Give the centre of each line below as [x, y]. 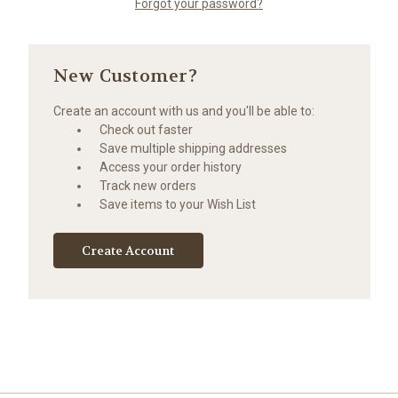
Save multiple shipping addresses [194, 148]
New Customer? [125, 76]
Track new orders [148, 185]
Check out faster [147, 129]
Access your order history [171, 167]
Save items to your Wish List [178, 204]
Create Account [128, 250]
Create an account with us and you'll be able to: [183, 111]
